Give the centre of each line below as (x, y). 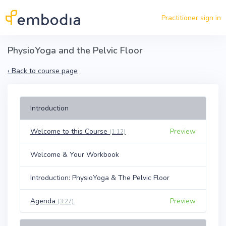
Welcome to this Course (70, 131)
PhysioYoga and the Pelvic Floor (75, 50)
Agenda (44, 201)
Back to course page (45, 71)
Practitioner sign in (191, 18)
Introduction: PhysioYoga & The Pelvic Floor (100, 178)
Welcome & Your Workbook (75, 155)
